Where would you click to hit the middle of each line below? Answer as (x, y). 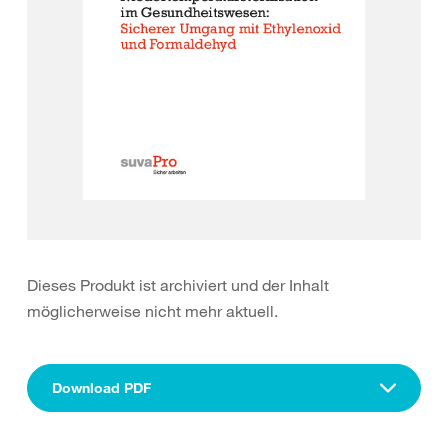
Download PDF (101, 387)
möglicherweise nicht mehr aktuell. (152, 311)
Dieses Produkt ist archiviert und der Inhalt (178, 285)
